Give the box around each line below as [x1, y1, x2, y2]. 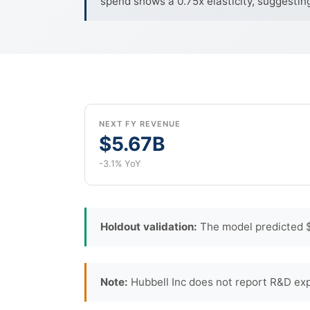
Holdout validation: [100, 219, 197, 233]
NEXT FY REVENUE [99, 118, 181, 129]
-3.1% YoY [99, 158, 141, 169]
